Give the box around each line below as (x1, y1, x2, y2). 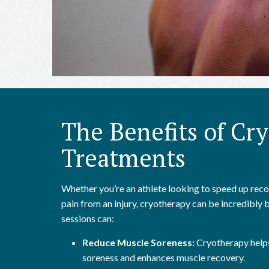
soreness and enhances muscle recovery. (82, 252, 245, 263)
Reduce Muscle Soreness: (82, 237, 195, 248)
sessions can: (61, 213, 114, 224)
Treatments (61, 142, 186, 174)
